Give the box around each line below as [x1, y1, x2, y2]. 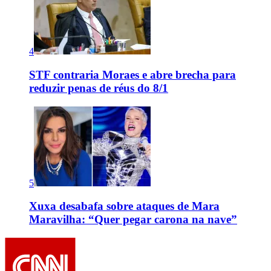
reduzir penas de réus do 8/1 [29, 81, 168, 94]
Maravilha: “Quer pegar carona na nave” [29, 213, 237, 226]
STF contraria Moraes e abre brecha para [29, 68, 236, 81]
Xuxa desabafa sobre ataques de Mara [29, 200, 220, 213]
